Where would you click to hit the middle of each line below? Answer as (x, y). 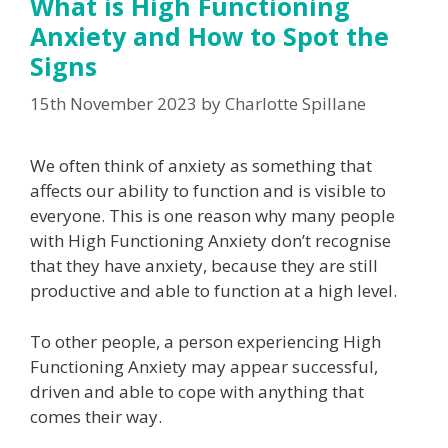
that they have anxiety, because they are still (204, 266)
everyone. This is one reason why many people (212, 216)
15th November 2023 (113, 104)
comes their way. (98, 416)
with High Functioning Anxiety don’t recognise (210, 241)
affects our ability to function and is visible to (208, 191)
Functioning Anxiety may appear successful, (204, 366)
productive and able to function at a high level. (213, 291)
